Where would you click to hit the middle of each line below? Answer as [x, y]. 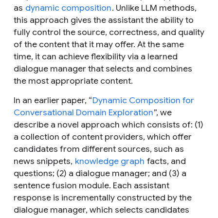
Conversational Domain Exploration [83, 113]
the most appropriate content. [73, 81]
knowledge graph [110, 161]
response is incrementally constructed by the [103, 198]
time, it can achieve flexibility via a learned [96, 57]
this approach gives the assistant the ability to [104, 20]
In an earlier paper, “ [53, 100]
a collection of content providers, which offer [103, 137]
